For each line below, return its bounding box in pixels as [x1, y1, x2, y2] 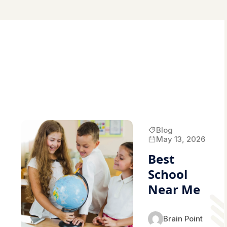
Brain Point [163, 213, 203, 223]
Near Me [147, 180, 200, 198]
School [147, 165, 187, 182]
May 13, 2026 [156, 134, 205, 144]
